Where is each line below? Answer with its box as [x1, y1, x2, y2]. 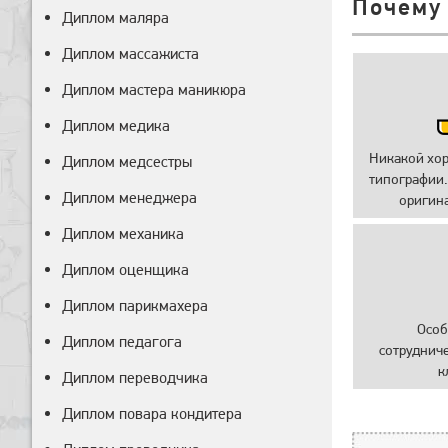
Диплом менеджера [62, 188, 197, 207]
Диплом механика [62, 224, 184, 243]
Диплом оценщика [62, 260, 189, 279]
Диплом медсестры [62, 152, 192, 171]
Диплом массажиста [62, 44, 199, 63]
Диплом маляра [62, 8, 169, 27]
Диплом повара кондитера [62, 404, 242, 423]
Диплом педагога [62, 332, 182, 351]
